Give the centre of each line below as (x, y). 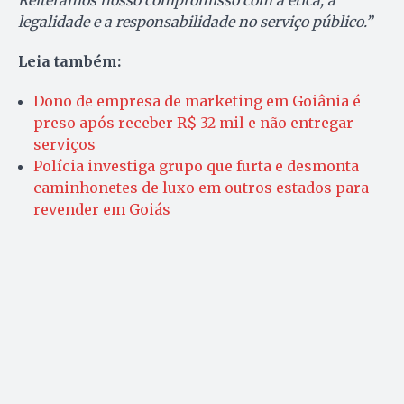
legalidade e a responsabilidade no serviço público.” (195, 22)
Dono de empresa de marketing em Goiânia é (197, 101)
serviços (64, 145)
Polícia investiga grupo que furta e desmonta (196, 166)
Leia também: (69, 62)
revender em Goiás (102, 210)
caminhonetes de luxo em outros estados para (201, 188)
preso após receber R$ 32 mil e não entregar (193, 123)
